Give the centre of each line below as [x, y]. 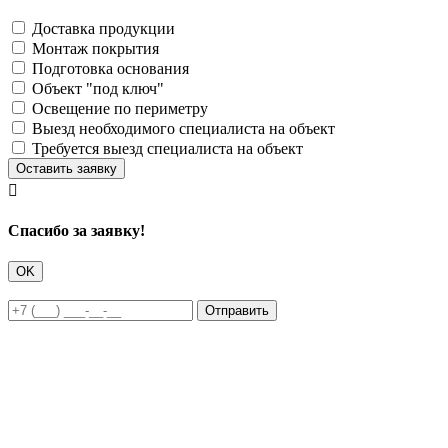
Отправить [237, 311]
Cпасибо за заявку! [76, 230]
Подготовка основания [110, 68]
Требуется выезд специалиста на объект [167, 148]
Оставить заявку [66, 168]
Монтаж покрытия [95, 48]
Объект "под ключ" [98, 88]
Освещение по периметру [120, 108]
